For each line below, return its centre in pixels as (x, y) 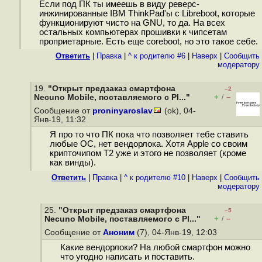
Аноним (119, 232)
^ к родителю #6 (157, 56)
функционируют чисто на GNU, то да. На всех (132, 23)
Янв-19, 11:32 (61, 120)
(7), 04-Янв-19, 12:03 (177, 232)
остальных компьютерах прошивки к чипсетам (133, 32)
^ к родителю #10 (155, 177)
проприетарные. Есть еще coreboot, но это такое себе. (148, 42)
